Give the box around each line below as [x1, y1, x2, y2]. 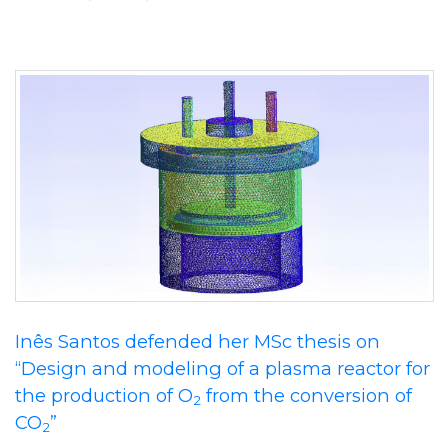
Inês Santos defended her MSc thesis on [15, 329, 380, 353]
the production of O [15, 383, 193, 407]
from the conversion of [201, 383, 412, 407]
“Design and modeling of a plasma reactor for [15, 356, 430, 380]
